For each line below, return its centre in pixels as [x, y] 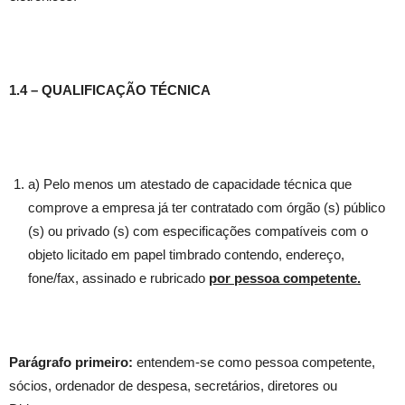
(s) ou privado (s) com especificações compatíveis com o [198, 231]
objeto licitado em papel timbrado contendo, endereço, [186, 255]
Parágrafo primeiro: [71, 363]
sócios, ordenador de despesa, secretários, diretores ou [173, 386]
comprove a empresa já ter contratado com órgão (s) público [207, 208]
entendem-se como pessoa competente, [254, 363]
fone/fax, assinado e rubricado [118, 278]
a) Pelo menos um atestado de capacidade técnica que [190, 184]
